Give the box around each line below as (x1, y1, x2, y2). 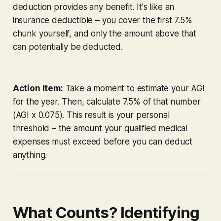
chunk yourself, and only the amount (12, 28, 155, 38)
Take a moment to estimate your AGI (63, 83, 205, 93)
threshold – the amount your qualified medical (12, 123, 188, 133)
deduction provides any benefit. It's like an (12, 1, 175, 12)
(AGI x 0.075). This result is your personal (12, 110, 170, 120)
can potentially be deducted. (12, 41, 123, 52)
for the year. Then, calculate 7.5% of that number (12, 96, 201, 107)
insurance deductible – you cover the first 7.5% (12, 15, 192, 25)
